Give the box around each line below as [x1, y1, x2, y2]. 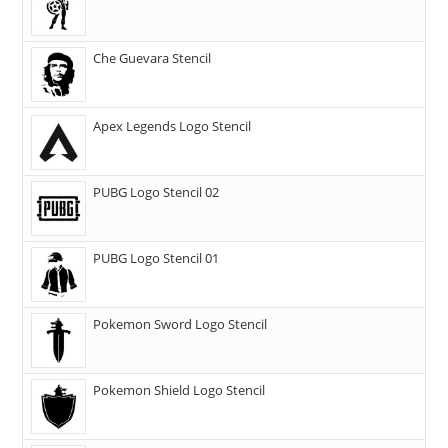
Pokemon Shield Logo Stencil [93, 381, 266, 400]
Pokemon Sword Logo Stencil [93, 315, 268, 334]
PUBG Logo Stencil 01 [93, 249, 220, 268]
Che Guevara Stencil [93, 49, 212, 68]
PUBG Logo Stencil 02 [93, 183, 220, 202]
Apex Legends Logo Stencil [93, 117, 252, 136]
